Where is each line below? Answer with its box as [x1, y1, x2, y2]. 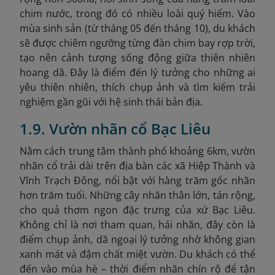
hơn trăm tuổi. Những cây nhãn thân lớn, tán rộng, [20, 188, 255, 202]
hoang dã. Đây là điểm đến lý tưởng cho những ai [20, 66, 255, 79]
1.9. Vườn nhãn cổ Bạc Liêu [20, 118, 211, 139]
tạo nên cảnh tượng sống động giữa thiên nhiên [20, 51, 255, 64]
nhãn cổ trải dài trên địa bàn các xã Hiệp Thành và [20, 159, 255, 172]
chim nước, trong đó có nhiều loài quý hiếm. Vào [20, 7, 255, 20]
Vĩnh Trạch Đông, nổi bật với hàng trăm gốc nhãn [20, 174, 255, 187]
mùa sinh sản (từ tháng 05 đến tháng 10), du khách [20, 21, 255, 35]
